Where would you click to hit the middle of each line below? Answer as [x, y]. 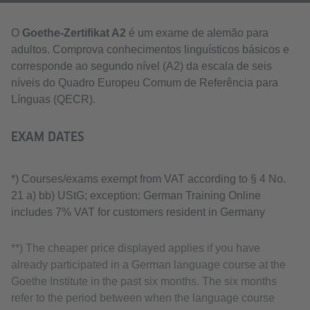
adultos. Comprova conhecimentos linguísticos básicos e [150, 49]
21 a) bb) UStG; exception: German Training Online [136, 195]
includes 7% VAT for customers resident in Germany [138, 212]
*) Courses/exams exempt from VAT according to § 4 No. [148, 179]
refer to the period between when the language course [143, 298]
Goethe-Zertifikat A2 [74, 33]
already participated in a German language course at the [148, 265]
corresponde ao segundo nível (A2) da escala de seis [142, 66]
